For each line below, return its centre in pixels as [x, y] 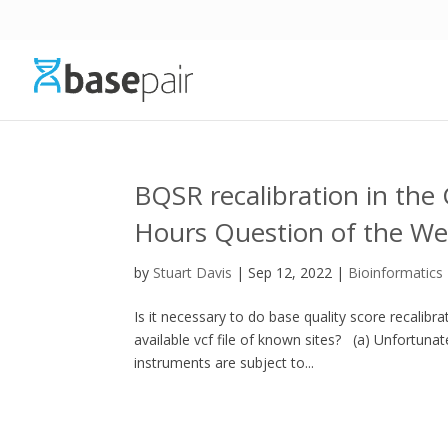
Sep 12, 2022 [290, 272]
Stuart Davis [193, 272]
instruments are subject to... [224, 362]
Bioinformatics [396, 272]
